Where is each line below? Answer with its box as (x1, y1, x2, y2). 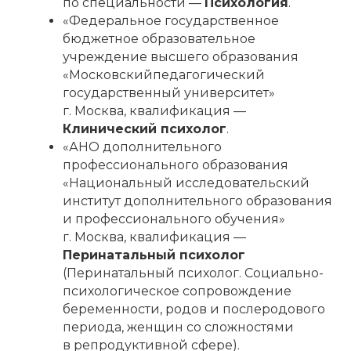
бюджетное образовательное (63, 31, 255, 47)
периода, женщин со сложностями (63, 320, 294, 335)
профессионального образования (63, 157, 288, 173)
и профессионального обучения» (63, 212, 285, 227)
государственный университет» (63, 85, 275, 101)
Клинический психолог (63, 121, 226, 137)
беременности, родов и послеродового (63, 302, 325, 317)
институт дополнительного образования (63, 194, 332, 209)
